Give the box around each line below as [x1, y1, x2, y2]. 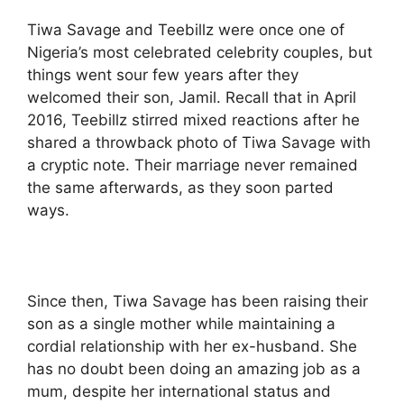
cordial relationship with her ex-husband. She [27, 337, 357, 355]
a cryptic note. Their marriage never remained [27, 156, 358, 174]
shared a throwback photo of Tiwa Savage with [27, 133, 371, 151]
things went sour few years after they [27, 66, 298, 84]
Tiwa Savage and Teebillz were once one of [27, 21, 344, 39]
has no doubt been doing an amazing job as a [27, 360, 361, 378]
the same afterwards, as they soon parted [27, 179, 334, 197]
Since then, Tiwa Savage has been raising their [27, 292, 368, 310]
